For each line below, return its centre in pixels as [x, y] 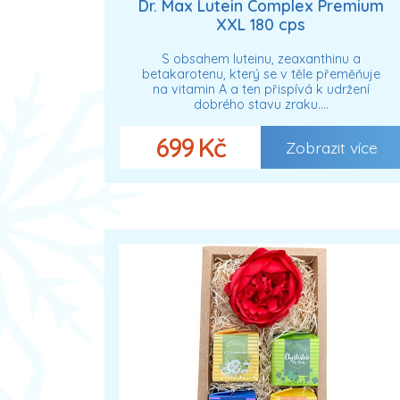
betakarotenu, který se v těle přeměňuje [261, 75]
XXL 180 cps [261, 24]
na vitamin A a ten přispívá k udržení [261, 90]
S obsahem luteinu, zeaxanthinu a [261, 59]
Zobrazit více [331, 148]
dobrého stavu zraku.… [261, 105]
